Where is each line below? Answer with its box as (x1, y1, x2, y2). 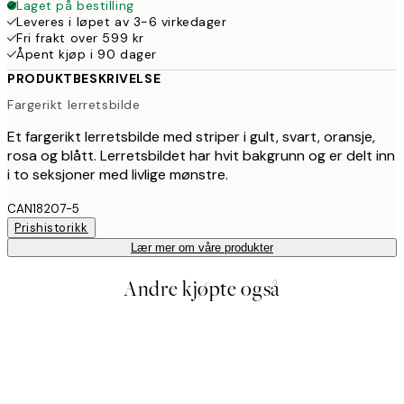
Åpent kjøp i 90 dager (16, 45, 157, 62)
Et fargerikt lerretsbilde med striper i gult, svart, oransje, (7, 127, 375, 147)
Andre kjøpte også (124, 275, 280, 304)
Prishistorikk (14, 220, 88, 236)
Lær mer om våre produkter (131, 241, 273, 255)
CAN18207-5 (7, 201, 79, 217)
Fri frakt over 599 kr (16, 29, 144, 46)
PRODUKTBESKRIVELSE (7, 69, 161, 87)
